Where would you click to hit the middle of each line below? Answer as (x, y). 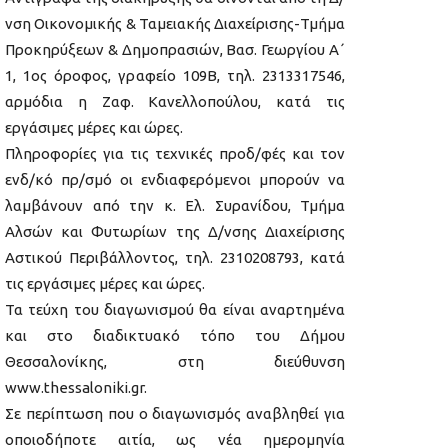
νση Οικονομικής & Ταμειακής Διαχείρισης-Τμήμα (175, 24)
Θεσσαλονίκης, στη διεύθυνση (175, 362)
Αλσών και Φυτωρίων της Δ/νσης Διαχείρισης (175, 232)
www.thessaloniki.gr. (76, 388)
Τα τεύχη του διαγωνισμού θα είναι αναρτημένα (175, 310)
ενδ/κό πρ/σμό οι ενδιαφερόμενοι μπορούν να (175, 180)
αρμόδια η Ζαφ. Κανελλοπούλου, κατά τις (175, 102)
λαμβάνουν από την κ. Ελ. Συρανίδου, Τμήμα (175, 206)
